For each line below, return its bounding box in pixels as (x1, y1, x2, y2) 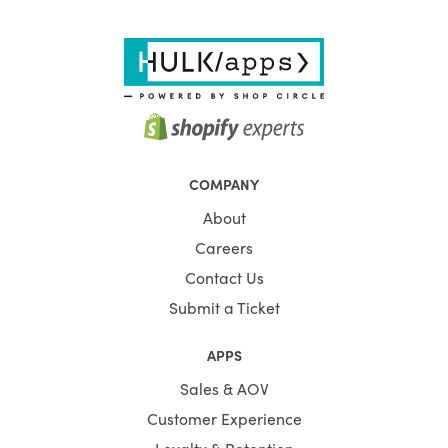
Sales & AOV (179, 376, 269, 399)
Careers (195, 235, 253, 258)
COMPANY (189, 173, 259, 194)
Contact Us (184, 265, 264, 288)
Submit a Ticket (168, 295, 280, 318)
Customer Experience (146, 406, 302, 429)
